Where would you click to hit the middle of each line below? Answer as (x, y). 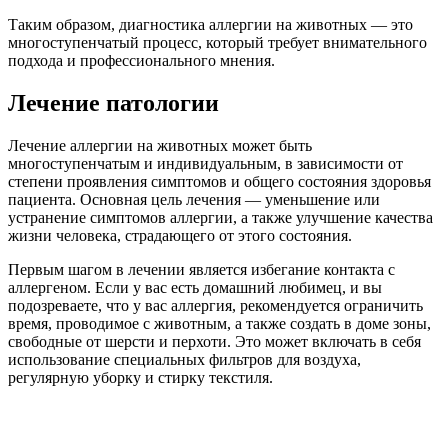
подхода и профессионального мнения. (141, 60)
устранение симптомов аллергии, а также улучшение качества (220, 217)
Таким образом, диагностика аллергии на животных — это (210, 24)
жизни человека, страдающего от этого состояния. (180, 235)
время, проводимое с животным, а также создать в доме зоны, (219, 323)
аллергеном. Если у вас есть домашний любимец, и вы (195, 287)
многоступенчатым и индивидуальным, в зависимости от (205, 163)
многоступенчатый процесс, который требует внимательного (217, 42)
